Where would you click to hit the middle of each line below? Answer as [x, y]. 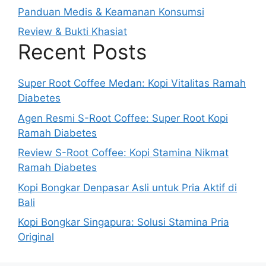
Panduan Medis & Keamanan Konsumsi [111, 12]
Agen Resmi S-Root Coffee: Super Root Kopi [123, 118]
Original [36, 237]
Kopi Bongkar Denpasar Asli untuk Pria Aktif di [127, 187]
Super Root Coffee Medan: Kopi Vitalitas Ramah [132, 83]
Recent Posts [82, 52]
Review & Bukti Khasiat [72, 31]
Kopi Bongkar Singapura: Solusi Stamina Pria [123, 222]
